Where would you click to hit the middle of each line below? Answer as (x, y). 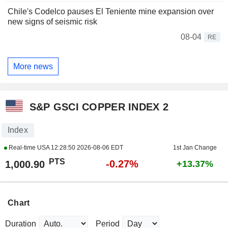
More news (33, 66)
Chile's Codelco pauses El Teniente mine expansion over (111, 12)
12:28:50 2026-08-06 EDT (87, 148)
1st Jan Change (195, 148)
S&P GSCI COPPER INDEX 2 (99, 107)
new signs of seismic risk (52, 22)
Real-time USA (29, 148)
